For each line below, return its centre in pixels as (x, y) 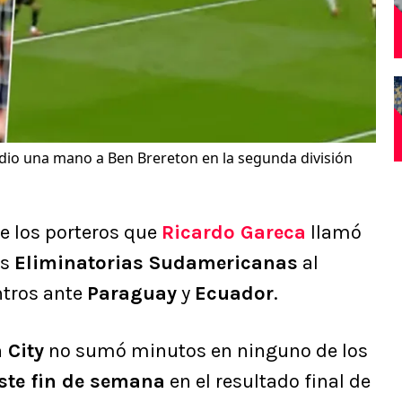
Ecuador (234, 294)
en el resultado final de (268, 382)
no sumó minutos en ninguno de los (206, 351)
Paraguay (132, 294)
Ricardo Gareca (234, 233)
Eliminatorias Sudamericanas (156, 263)
